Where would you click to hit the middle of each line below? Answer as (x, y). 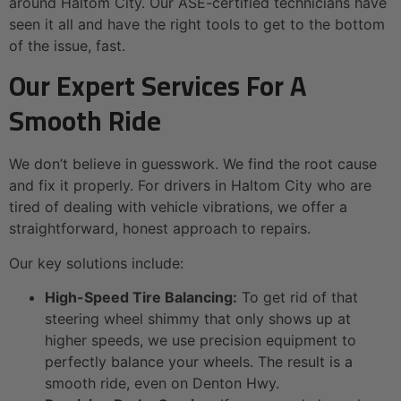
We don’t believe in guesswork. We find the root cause (193, 164)
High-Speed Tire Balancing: (141, 298)
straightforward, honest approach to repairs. (160, 229)
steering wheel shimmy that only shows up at (198, 319)
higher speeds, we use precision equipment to (200, 341)
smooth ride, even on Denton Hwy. (162, 384)
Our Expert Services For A (158, 86)
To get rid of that (298, 298)
